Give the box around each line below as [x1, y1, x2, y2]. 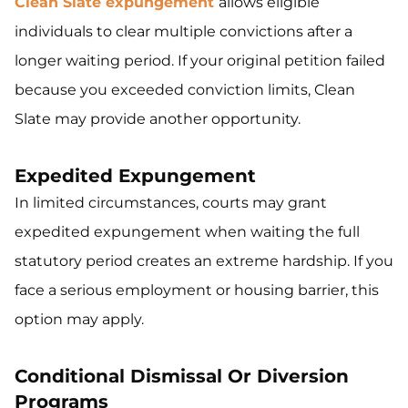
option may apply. [15, 311, 144, 329]
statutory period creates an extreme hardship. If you [15, 252, 393, 270]
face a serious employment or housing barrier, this [15, 281, 379, 300]
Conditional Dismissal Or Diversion [15, 365, 349, 388]
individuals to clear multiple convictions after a [15, 23, 352, 41]
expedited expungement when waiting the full [15, 223, 360, 241]
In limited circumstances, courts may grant [15, 194, 327, 212]
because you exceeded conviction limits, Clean [15, 81, 355, 99]
